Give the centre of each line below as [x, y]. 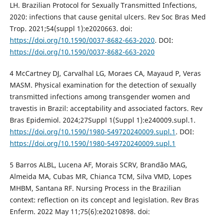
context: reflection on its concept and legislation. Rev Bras [104, 200]
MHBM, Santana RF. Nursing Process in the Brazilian [95, 188]
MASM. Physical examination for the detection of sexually [103, 85]
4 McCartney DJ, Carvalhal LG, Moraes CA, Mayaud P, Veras [105, 73]
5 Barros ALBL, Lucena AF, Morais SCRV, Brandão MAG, [98, 164]
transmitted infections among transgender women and [100, 96]
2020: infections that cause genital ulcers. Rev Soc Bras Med [108, 17]
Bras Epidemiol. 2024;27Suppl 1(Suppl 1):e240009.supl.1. [102, 120]
